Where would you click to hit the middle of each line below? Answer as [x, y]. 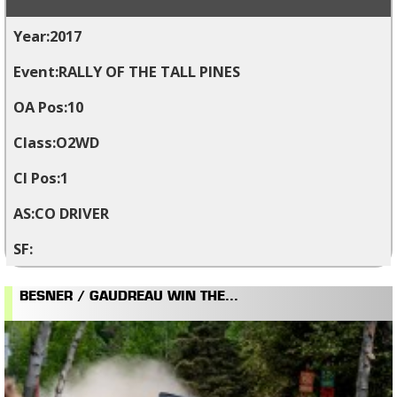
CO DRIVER [72, 213]
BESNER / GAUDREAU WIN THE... [129, 298]
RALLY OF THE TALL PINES [149, 71]
